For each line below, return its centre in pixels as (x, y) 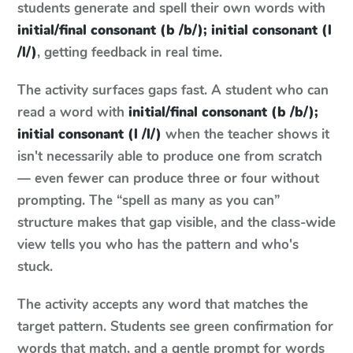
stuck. (35, 267)
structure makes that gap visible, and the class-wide (176, 223)
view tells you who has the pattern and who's (158, 245)
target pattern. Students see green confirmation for (175, 327)
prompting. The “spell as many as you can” (149, 201)
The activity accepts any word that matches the (163, 305)
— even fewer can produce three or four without (168, 178)
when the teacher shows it (245, 134)
